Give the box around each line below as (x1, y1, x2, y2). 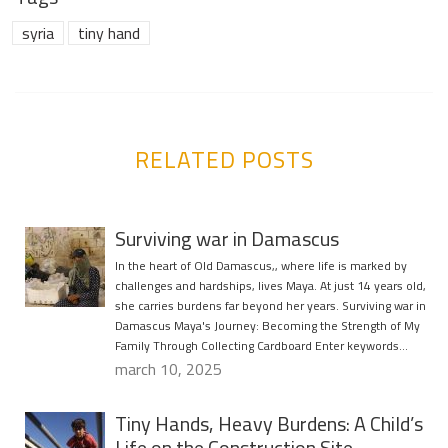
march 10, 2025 (115, 354, 222, 385)
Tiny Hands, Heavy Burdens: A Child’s (115, 405, 423, 443)
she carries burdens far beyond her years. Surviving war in (115, 294, 426, 318)
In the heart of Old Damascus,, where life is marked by (115, 254, 407, 278)
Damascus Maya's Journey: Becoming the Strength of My (115, 314, 420, 338)
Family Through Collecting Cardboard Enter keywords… (115, 334, 408, 358)
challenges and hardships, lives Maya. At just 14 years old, (115, 274, 426, 298)
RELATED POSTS (134, 138, 314, 182)
